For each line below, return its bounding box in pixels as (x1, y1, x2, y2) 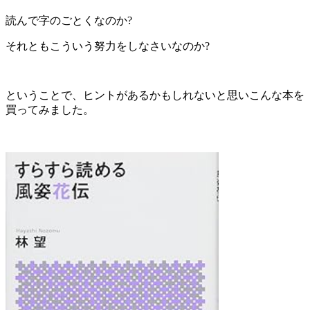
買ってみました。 (6, 103, 94, 116)
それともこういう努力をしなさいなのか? (6, 39, 210, 52)
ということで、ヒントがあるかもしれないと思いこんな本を (6, 89, 304, 101)
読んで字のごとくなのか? (6, 14, 132, 26)
